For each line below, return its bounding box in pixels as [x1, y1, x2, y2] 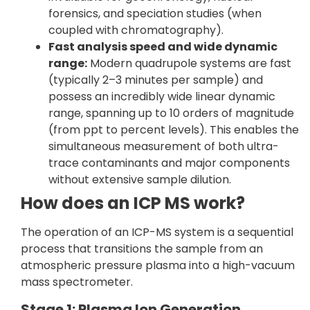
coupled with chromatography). [48, 22, 224, 39]
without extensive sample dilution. [48, 172, 231, 188]
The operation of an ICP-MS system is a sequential [21, 224, 293, 241]
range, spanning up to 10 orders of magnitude [48, 105, 294, 122]
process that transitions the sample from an [21, 241, 263, 257]
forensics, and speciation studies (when [48, 6, 262, 22]
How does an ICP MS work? [21, 192, 245, 215]
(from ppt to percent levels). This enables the [48, 122, 299, 138]
